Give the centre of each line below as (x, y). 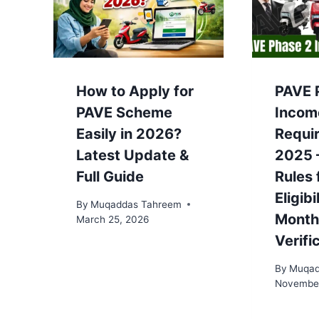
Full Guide (110, 177)
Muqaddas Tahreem (136, 204)
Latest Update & (132, 156)
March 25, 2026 (113, 219)
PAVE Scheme (124, 113)
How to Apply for (135, 91)
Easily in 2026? (129, 134)
